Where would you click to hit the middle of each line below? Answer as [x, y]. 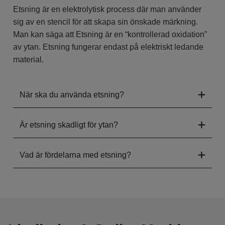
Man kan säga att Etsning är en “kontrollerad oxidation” [110, 35]
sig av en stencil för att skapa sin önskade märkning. [105, 22]
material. [28, 60]
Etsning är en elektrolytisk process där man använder [107, 10]
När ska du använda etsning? [72, 95]
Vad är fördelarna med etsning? [75, 155]
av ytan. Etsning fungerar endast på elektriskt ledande [108, 47]
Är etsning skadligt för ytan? [69, 125]
